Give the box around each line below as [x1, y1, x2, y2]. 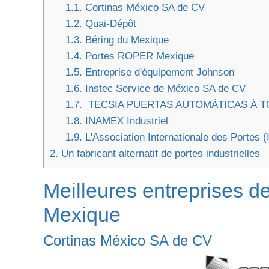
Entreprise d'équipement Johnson [82, 67, 234, 79]
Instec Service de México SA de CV [82, 83, 246, 95]
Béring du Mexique [82, 34, 169, 46]
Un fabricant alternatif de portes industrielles [58, 148, 260, 160]
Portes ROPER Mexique [82, 50, 194, 62]
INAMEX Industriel [82, 115, 168, 127]
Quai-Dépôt [82, 18, 136, 30]
